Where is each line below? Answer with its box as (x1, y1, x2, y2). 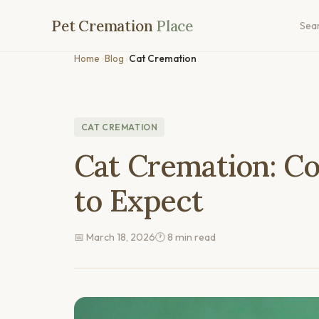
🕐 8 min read (155, 231, 216, 244)
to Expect (74, 182, 204, 219)
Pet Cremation (51, 16, 157, 36)
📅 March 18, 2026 (74, 231, 155, 244)
